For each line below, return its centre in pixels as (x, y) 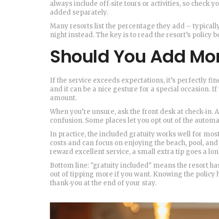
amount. (63, 98)
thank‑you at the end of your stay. (103, 183)
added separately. (79, 12)
